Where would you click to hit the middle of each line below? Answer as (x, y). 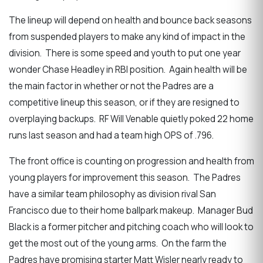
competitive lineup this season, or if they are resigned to (124, 103)
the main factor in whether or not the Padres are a (111, 86)
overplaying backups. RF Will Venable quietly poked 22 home (131, 119)
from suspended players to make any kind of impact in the (127, 37)
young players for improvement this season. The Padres (125, 177)
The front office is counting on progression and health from (131, 161)
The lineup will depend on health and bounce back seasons (130, 21)
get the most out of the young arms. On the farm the (118, 243)
